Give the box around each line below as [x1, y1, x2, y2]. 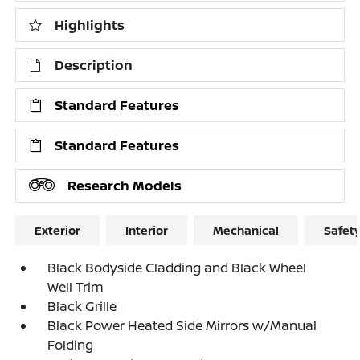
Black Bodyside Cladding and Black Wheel [47, 259, 307, 276]
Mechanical [213, 223, 280, 238]
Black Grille [47, 297, 117, 315]
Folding [47, 336, 94, 354]
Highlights [55, 16, 125, 34]
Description [55, 56, 133, 74]
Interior [125, 223, 169, 238]
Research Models [67, 177, 182, 194]
